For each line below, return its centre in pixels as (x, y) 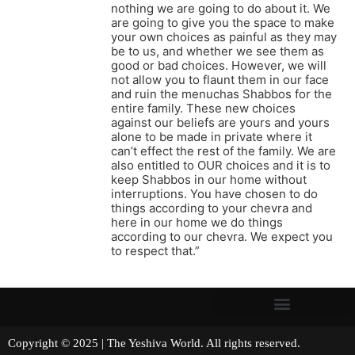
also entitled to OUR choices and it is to (221, 166)
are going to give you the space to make (223, 23)
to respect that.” (155, 251)
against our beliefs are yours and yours (220, 123)
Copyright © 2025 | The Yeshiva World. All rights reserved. (176, 344)
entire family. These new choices (203, 109)
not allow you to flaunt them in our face (220, 80)
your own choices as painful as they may (224, 37)
